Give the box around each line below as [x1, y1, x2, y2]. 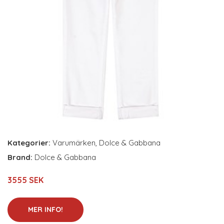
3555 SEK [7, 175, 43, 185]
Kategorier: [7, 138, 50, 147]
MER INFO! [28, 205, 63, 214]
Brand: [7, 152, 34, 162]
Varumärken [52, 138, 95, 147]
